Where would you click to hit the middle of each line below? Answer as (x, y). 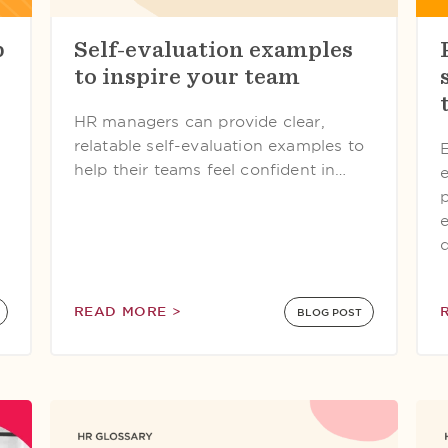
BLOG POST (329, 312)
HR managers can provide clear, (199, 122)
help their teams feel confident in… (210, 170)
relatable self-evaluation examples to (218, 146)
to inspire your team (186, 76)
